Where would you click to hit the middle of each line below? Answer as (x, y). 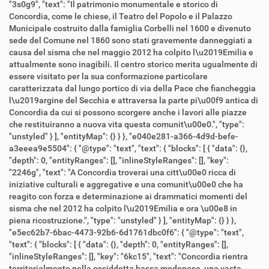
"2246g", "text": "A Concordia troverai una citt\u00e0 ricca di (26, 173)
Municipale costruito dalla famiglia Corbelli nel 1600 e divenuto (130, 29)
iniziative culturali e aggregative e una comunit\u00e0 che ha (126, 185)
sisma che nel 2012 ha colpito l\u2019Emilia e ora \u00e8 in (123, 209)
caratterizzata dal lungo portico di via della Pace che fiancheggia (132, 89)
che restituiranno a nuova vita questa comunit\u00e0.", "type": (114, 125)
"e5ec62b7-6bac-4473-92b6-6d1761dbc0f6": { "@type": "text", (98, 233)
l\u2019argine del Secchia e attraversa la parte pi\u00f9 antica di (134, 101)
